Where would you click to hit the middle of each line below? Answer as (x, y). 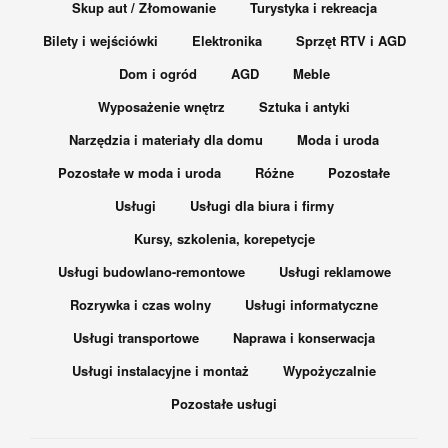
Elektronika (226, 41)
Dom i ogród (157, 74)
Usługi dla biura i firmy (261, 206)
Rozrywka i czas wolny (140, 305)
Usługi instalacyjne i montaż (160, 371)
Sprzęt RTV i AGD (350, 41)
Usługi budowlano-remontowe (151, 272)
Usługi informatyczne (311, 305)
